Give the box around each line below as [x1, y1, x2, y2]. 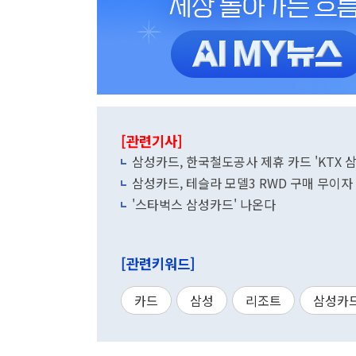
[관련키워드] [121, 253, 195, 273]
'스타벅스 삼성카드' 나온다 [132, 195, 276, 214]
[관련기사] [121, 131, 183, 151]
